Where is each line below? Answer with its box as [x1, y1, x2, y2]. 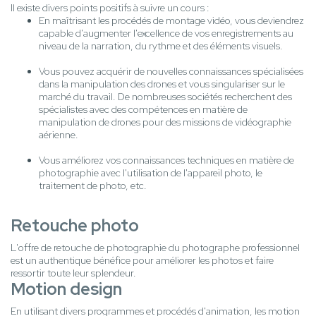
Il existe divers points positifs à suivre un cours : [11, 1, 209, 15]
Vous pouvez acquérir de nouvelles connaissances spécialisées [39, 65, 303, 78]
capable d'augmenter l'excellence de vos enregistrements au [39, 27, 293, 40]
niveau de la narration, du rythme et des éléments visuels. [39, 39, 283, 53]
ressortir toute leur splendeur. [11, 267, 136, 280]
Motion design [11, 278, 122, 300]
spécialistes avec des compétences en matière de [39, 103, 248, 116]
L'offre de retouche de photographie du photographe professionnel [11, 241, 300, 255]
